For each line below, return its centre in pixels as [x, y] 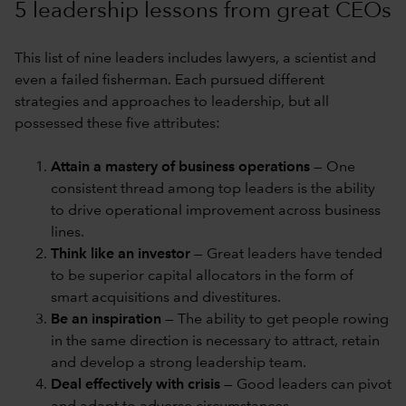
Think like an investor [122, 254]
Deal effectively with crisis [135, 385]
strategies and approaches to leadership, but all [172, 102]
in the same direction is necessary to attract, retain [215, 341]
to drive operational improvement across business [216, 211]
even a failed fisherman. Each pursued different [169, 80]
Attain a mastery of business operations [180, 167]
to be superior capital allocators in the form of [202, 276]
